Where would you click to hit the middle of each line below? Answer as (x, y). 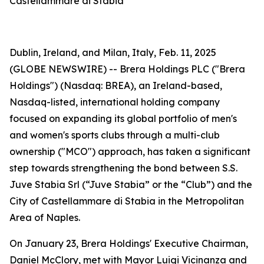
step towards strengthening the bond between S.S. (123, 168)
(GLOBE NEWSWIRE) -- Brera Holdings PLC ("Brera (127, 69)
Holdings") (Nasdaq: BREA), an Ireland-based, (116, 85)
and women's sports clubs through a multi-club (115, 135)
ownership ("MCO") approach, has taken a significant (130, 151)
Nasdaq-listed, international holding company (115, 102)
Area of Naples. (45, 217)
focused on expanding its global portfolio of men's (123, 118)
